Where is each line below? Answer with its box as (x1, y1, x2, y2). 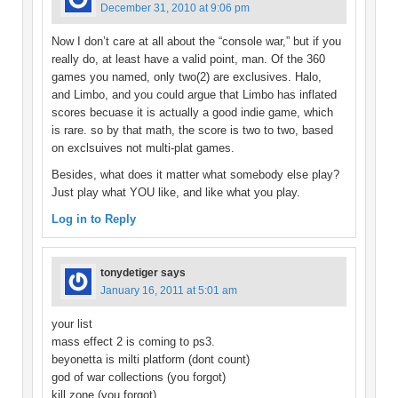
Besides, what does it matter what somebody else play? (52, 168, 339, 182)
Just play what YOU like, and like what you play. (52, 186, 300, 200)
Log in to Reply (52, 212, 136, 227)
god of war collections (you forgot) (52, 370, 226, 385)
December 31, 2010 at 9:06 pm (100, 2, 250, 15)
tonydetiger (100, 267, 158, 280)
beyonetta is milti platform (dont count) (52, 353, 250, 367)
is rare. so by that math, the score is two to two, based (52, 123, 333, 138)
